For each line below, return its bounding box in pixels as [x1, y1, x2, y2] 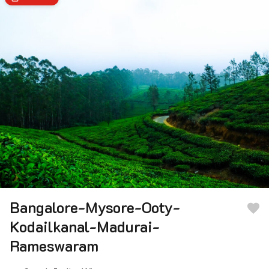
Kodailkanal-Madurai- [10, 217, 160, 236]
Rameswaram [10, 236, 98, 255]
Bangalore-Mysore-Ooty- [10, 198, 180, 217]
